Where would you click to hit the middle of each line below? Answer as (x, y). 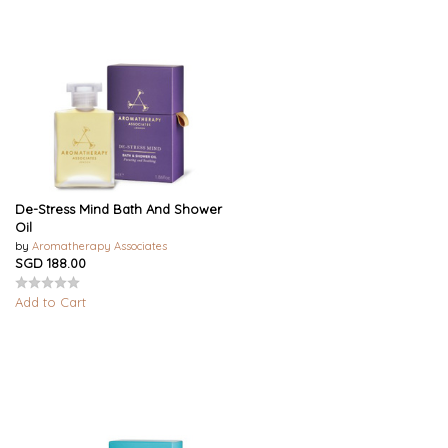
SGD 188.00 (50, 262)
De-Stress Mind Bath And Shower (118, 208)
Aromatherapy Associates (99, 245)
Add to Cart (50, 301)
